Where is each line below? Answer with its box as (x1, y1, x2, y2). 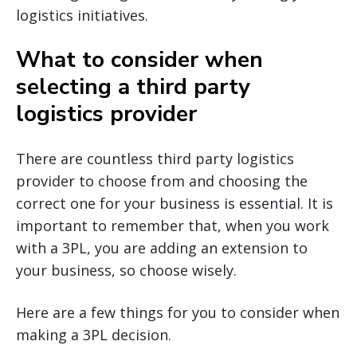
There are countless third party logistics (16, 148, 294, 168)
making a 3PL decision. (16, 324, 171, 344)
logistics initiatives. (16, 5, 148, 25)
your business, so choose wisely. (16, 260, 237, 280)
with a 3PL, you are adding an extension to (16, 237, 308, 257)
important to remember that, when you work (16, 215, 329, 235)
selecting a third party (16, 71, 250, 102)
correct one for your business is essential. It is (16, 193, 333, 213)
